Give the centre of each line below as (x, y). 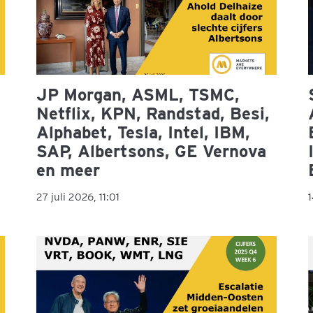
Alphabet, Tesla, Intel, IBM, (144, 133)
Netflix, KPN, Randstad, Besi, (153, 114)
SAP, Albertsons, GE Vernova (152, 152)
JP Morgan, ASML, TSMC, (138, 95)
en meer (68, 170)
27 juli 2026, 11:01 (78, 197)
